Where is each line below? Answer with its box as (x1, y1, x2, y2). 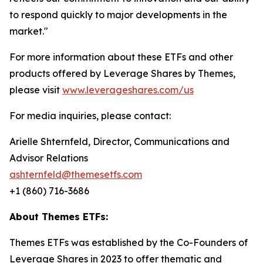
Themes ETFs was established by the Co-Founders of (9, 237, 248, 248)
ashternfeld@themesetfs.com (9, 168, 142, 180)
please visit (9, 84, 62, 96)
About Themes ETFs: (9, 211, 108, 222)
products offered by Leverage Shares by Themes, (9, 68, 235, 79)
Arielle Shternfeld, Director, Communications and (9, 136, 230, 147)
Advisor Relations (9, 152, 88, 164)
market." (9, 25, 48, 37)
